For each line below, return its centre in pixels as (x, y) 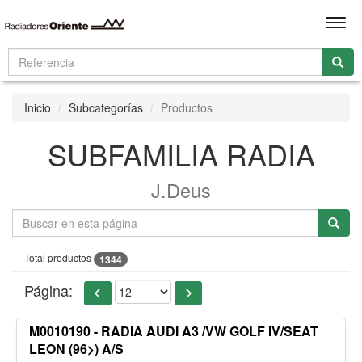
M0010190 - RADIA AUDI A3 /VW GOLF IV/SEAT (174, 331)
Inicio (38, 107)
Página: (48, 290)
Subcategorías (106, 107)
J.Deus (181, 190)
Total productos (59, 257)
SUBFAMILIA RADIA (181, 154)
